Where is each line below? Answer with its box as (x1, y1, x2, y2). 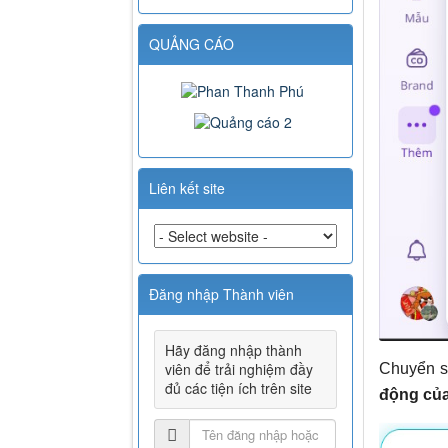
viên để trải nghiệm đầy (165, 358, 313, 379)
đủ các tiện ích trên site (165, 377, 312, 398)
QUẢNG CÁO (149, 34, 234, 55)
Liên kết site (149, 177, 225, 198)
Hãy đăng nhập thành (165, 339, 302, 360)
